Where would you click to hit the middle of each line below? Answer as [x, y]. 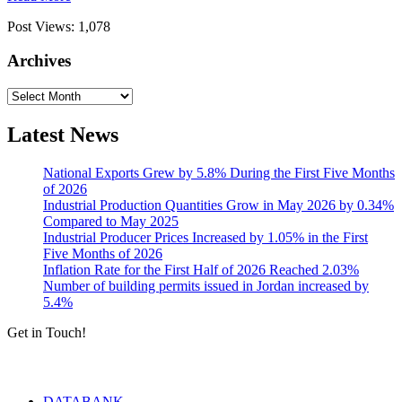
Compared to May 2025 [111, 221]
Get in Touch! [47, 332]
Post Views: [41, 26]
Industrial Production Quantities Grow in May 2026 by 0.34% [218, 205]
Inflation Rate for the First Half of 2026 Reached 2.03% [201, 269]
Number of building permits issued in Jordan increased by [206, 285]
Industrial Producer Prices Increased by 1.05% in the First [205, 237]
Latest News [63, 134]
